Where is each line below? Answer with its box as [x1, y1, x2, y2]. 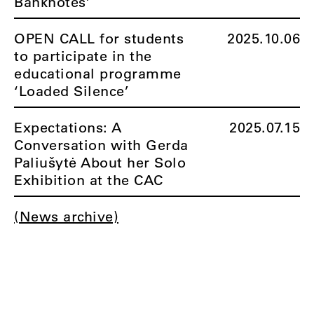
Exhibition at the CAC [14, 171, 163, 189]
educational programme [14, 64, 182, 82]
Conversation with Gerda [14, 136, 189, 153]
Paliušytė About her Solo [14, 153, 186, 171]
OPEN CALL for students [14, 29, 184, 47]
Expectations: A [14, 118, 122, 136]
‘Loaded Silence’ [14, 82, 129, 100]
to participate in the [14, 47, 152, 64]
